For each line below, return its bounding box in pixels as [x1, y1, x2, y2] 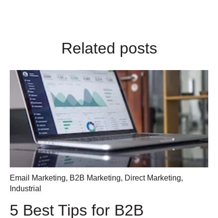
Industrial [10, 184, 41, 193]
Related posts [61, 39, 157, 57]
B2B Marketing [70, 174, 121, 182]
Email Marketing [10, 174, 66, 182]
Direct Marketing [125, 174, 181, 182]
